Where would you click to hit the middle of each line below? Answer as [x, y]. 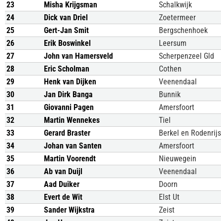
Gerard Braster [67, 133]
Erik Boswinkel [67, 43]
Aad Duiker [62, 184]
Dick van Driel [66, 18]
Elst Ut [169, 197]
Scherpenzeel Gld [186, 56]
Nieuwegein [178, 159]
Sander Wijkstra [69, 210]
